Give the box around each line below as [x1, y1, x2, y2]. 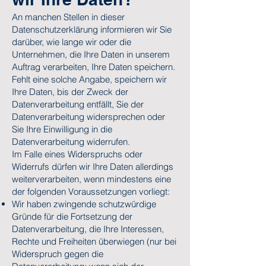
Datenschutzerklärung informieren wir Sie [12, 24, 172, 35]
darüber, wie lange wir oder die [12, 36, 131, 47]
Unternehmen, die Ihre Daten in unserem [12, 49, 170, 60]
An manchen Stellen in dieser [12, 11, 125, 23]
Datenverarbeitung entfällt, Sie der [12, 99, 144, 110]
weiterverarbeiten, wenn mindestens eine [12, 173, 171, 185]
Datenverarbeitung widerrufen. [12, 136, 130, 147]
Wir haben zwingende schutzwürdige [12, 198, 156, 210]
